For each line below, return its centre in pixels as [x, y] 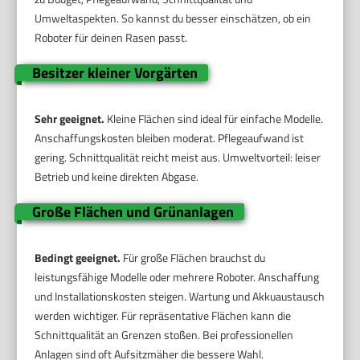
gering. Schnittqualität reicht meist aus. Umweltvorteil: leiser [178, 157]
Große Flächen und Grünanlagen [133, 211]
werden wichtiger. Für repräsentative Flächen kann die [163, 315]
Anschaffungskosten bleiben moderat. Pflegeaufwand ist [170, 137]
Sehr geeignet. [70, 118]
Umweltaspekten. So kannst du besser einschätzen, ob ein [173, 18]
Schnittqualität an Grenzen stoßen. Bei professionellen [164, 334]
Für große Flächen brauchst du [193, 257]
